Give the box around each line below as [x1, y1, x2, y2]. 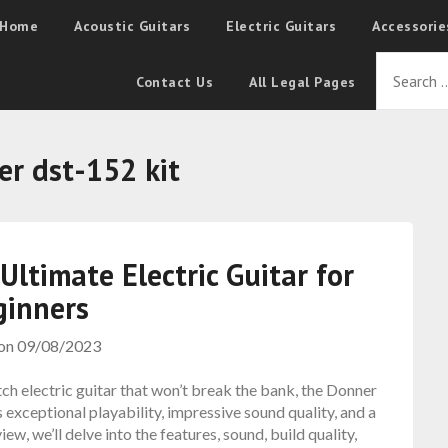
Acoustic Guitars [74, 17, 191, 35]
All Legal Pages [249, 73, 356, 91]
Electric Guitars [226, 17, 337, 35]
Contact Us [136, 73, 214, 91]
